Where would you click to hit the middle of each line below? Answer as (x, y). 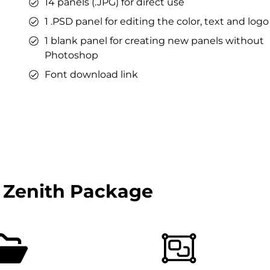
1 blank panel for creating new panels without (154, 41)
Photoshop (71, 55)
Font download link (91, 75)
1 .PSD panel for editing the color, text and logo (157, 22)
